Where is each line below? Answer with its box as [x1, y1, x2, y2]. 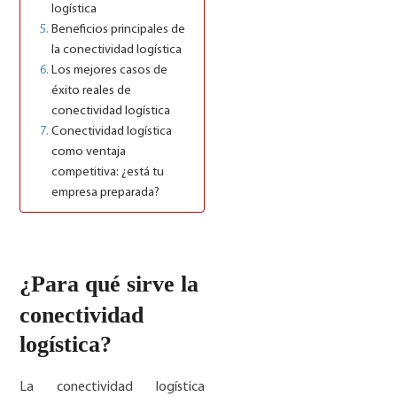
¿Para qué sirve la [19, 271, 199, 297]
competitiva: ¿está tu [51, 166, 165, 179]
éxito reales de [51, 84, 132, 97]
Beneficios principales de [51, 23, 186, 36]
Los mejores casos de [51, 64, 168, 77]
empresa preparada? [51, 186, 160, 199]
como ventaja [51, 145, 127, 159]
